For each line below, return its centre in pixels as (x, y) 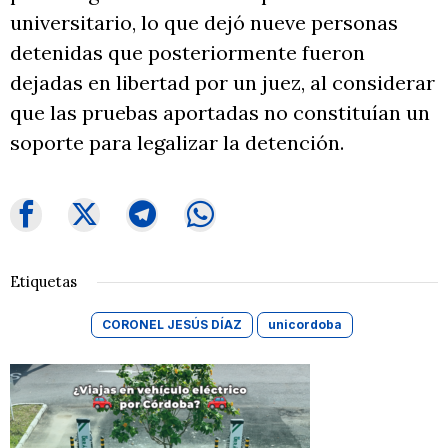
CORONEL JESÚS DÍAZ (172, 324)
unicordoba (305, 324)
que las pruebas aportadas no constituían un (220, 112)
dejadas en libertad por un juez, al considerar (222, 82)
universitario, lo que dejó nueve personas (204, 22)
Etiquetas (43, 281)
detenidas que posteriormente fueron (187, 52)
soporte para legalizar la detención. (177, 142)
